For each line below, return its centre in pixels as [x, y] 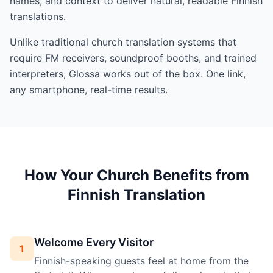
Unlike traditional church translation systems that [123, 42]
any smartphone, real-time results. [89, 90]
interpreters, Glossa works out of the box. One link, [128, 74]
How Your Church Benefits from [136, 175]
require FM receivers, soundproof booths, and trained [133, 58]
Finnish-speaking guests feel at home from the [141, 261]
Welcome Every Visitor [94, 243]
